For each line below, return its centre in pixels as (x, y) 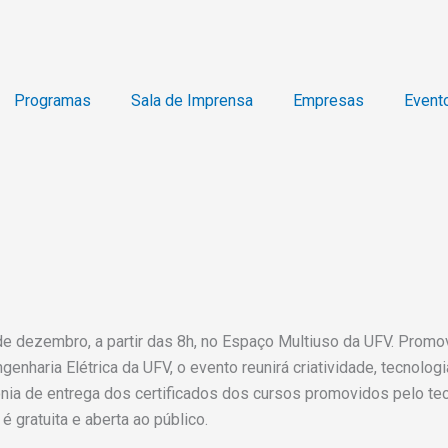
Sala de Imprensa (191, 100)
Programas (52, 100)
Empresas (328, 100)
